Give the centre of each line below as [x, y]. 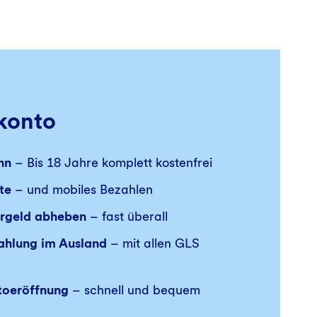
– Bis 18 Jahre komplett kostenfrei [112, 162]
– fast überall [127, 216]
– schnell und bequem [134, 290]
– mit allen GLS [153, 243]
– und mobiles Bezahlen [82, 189]
